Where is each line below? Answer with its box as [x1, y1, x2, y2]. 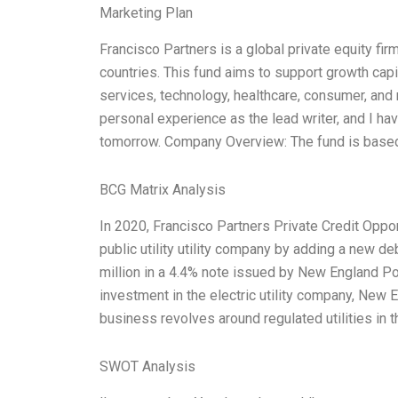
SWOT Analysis [99, 357, 195, 375]
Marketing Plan [99, 4, 193, 22]
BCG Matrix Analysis [99, 181, 226, 199]
